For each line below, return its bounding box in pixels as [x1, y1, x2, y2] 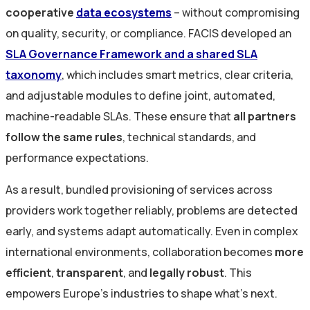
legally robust [149, 264, 224, 280]
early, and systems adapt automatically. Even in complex [6, 223, 298, 239]
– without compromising [172, 4, 300, 20]
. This [224, 264, 252, 280]
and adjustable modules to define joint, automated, [6, 87, 275, 103]
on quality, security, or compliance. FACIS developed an [6, 25, 291, 41]
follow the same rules [6, 129, 122, 145]
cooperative [6, 4, 76, 20]
